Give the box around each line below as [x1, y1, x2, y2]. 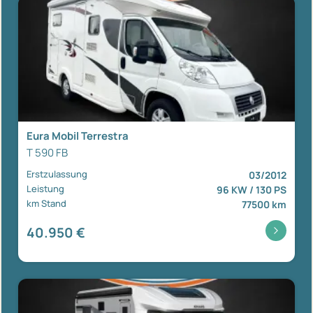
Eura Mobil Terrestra [27, 128, 129, 143]
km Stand [27, 196, 66, 210]
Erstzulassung [27, 167, 87, 180]
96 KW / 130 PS [217, 182, 286, 196]
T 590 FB [27, 145, 68, 160]
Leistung [27, 182, 64, 195]
